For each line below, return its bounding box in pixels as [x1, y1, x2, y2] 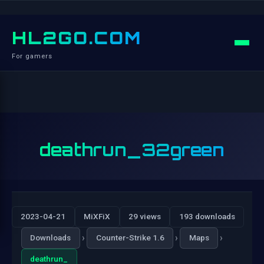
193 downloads [179, 212, 235, 222]
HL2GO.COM [12, 27, 141, 48]
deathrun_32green [39, 139, 225, 160]
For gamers [12, 52, 52, 60]
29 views [128, 212, 161, 222]
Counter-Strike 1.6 [95, 233, 164, 243]
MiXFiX [84, 212, 111, 222]
